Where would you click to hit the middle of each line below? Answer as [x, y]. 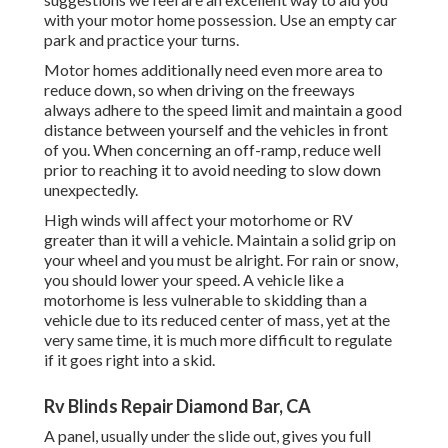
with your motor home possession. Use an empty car [220, 20]
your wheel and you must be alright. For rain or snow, [221, 260]
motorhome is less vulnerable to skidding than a [205, 300]
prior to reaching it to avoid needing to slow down [212, 170]
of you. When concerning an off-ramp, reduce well [212, 150]
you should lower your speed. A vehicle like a [194, 280]
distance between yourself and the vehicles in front [216, 130]
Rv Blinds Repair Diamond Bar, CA [177, 406]
